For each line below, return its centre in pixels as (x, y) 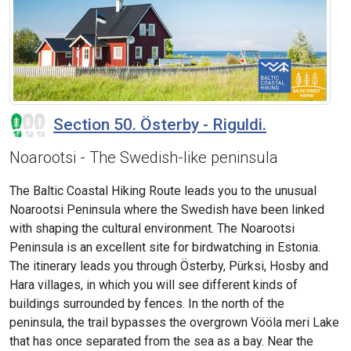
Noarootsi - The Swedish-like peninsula (144, 158)
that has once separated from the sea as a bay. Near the (161, 342)
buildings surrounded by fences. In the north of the (147, 304)
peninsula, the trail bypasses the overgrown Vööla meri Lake (174, 323)
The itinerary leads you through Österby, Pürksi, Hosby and (169, 266)
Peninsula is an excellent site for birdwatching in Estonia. (165, 248)
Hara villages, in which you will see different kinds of (154, 285)
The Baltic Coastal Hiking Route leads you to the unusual (163, 191)
